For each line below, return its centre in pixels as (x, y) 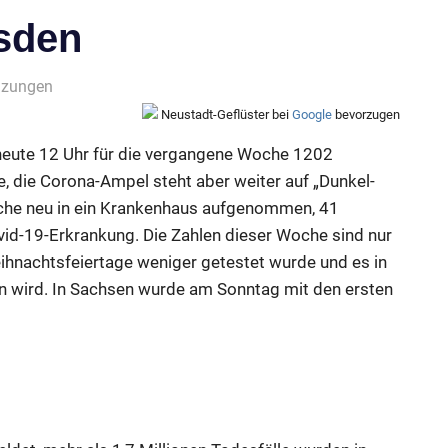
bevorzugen (366, 114)
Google (312, 114)
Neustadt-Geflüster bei (225, 114)
